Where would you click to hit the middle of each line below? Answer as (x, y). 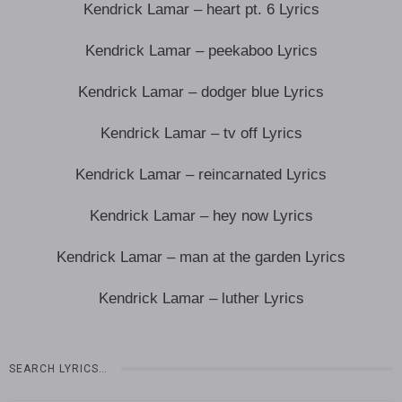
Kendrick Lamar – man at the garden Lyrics (201, 257)
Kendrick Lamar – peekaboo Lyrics (201, 50)
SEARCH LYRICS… (58, 368)
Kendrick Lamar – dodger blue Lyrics (201, 92)
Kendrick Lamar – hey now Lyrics (201, 215)
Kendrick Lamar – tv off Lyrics (201, 133)
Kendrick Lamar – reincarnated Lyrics (201, 174)
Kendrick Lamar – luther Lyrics (201, 298)
